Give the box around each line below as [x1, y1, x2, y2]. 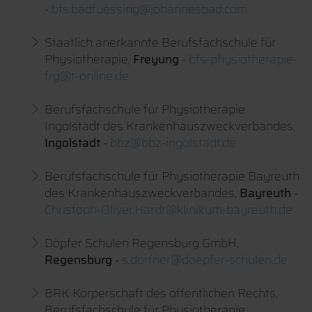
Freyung [133, 49, 179, 70]
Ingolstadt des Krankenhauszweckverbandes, [45, 116, 295, 136]
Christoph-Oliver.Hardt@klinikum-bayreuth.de [45, 200, 292, 220]
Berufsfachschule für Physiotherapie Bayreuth [45, 166, 299, 187]
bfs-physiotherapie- [189, 49, 297, 70]
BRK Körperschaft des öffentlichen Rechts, [45, 283, 278, 304]
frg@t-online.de [45, 66, 129, 86]
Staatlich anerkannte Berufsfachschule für [45, 33, 276, 53]
